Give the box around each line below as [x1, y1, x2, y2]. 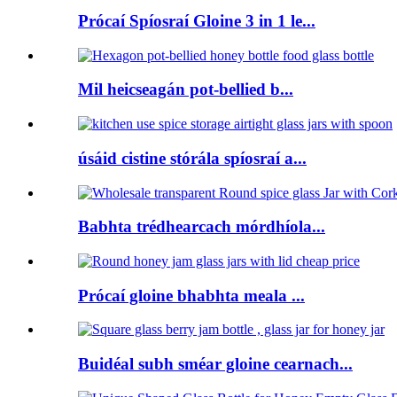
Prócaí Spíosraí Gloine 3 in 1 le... [78, 11, 315, 30]
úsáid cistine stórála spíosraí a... [78, 148, 307, 167]
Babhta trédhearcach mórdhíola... [78, 217, 325, 237]
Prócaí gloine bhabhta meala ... [78, 285, 305, 305]
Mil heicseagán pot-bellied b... [78, 80, 293, 99]
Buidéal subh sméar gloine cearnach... [78, 354, 353, 374]
